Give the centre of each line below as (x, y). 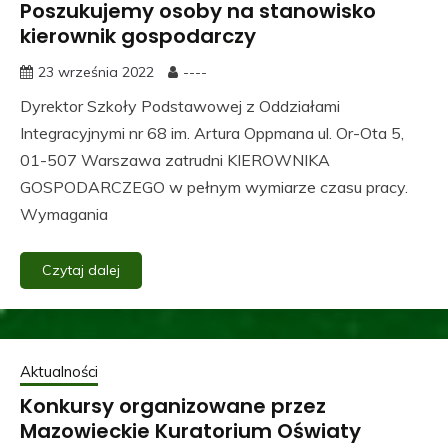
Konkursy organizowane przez (173, 405)
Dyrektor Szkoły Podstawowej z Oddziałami (180, 105)
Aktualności (59, 371)
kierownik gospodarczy (138, 35)
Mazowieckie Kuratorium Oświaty (190, 430)
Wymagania (64, 213)
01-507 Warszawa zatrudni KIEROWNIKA (175, 159)
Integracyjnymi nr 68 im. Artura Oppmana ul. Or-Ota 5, (212, 132)
